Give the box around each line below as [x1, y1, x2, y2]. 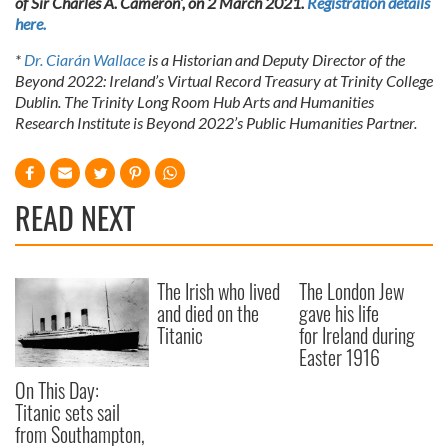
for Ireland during [299, 319, 416, 350]
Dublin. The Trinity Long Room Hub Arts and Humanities [15, 91, 374, 111]
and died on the [157, 297, 260, 328]
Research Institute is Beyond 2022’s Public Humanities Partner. [15, 112, 417, 132]
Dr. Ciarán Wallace [24, 49, 148, 69]
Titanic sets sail [15, 396, 120, 427]
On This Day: [15, 374, 99, 405]
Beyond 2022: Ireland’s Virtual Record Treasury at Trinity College [15, 70, 433, 90]
